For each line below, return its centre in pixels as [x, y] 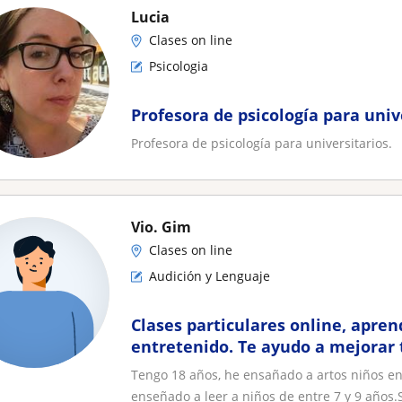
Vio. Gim [161, 227]
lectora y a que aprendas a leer [257, 368]
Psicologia [179, 66]
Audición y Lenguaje [210, 276]
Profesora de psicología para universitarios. [262, 143]
